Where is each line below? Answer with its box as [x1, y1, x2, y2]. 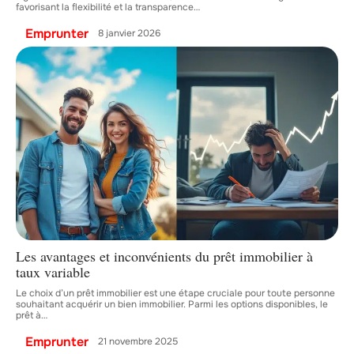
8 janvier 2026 [98, 27, 160, 40]
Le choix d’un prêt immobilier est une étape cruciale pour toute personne [16, 286, 335, 299]
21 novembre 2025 [98, 335, 178, 348]
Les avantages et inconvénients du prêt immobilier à [16, 246, 313, 265]
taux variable [16, 262, 90, 281]
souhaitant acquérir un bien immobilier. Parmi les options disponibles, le [16, 297, 328, 311]
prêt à [16, 308, 41, 322]
